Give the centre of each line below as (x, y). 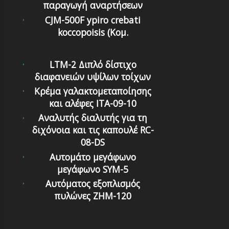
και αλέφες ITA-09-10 (93, 104)
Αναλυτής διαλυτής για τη (93, 118)
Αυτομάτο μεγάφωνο (93, 157)
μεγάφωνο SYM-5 (93, 169)
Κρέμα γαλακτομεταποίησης (93, 91)
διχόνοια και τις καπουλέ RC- (93, 130)
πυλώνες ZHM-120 (93, 196)
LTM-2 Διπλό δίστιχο (93, 64)
